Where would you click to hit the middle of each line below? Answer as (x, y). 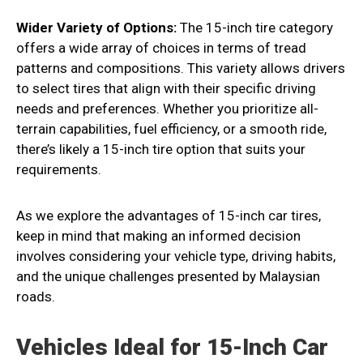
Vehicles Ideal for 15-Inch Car (172, 348)
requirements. (59, 170)
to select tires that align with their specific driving (166, 89)
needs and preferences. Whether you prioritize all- (167, 109)
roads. (36, 297)
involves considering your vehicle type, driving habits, (176, 256)
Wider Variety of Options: (96, 28)
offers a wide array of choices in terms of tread (161, 48)
